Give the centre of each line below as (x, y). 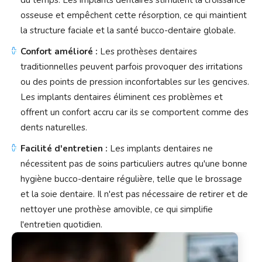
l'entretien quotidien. (61, 225)
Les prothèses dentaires (147, 52)
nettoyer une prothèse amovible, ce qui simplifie (117, 210)
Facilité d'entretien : (64, 149)
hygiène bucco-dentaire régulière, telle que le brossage (131, 179)
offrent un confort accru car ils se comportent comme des (135, 113)
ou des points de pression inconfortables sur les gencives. (135, 82)
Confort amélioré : (59, 52)
